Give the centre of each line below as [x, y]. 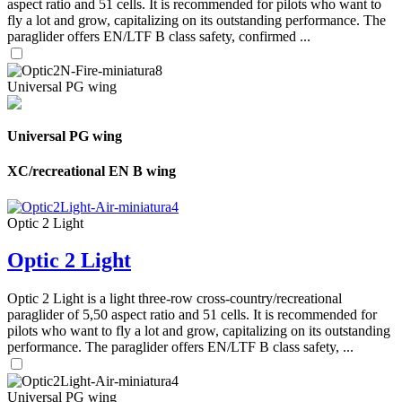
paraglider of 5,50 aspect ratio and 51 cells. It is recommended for [192, 315]
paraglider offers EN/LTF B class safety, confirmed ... [159, 36]
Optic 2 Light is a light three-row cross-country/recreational [175, 299]
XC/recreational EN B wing [92, 171]
